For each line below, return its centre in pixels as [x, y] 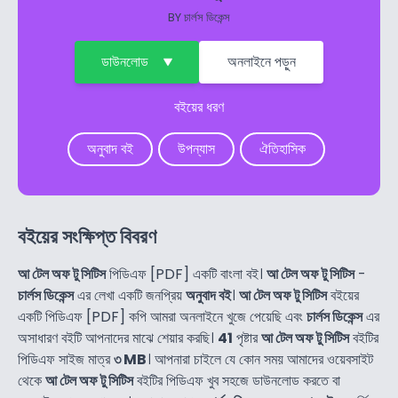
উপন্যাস [196, 149]
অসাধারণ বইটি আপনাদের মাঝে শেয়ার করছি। [118, 338]
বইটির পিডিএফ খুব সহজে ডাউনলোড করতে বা [237, 381]
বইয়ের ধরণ [199, 107]
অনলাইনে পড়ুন [261, 62]
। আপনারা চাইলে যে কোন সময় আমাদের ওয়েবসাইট [260, 360]
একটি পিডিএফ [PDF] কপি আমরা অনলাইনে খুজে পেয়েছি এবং [162, 317]
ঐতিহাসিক [283, 149]
